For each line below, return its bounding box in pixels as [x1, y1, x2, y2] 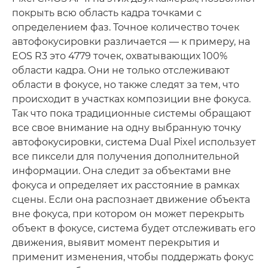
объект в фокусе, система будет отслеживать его [12, 223, 255, 234]
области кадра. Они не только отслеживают [12, 65, 230, 77]
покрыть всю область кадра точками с [12, 7, 202, 19]
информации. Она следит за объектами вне [12, 165, 231, 177]
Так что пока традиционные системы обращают [12, 108, 251, 120]
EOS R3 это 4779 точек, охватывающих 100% [12, 50, 227, 62]
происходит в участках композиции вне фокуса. [12, 93, 251, 105]
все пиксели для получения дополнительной [12, 151, 239, 163]
